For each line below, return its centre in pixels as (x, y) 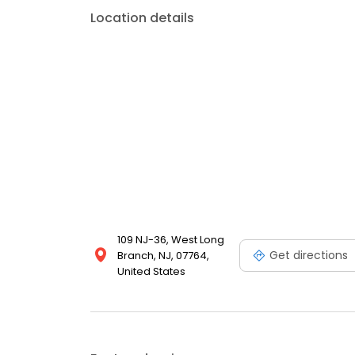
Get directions (309, 255)
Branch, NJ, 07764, (163, 256)
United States (151, 272)
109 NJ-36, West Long (171, 240)
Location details (142, 18)
